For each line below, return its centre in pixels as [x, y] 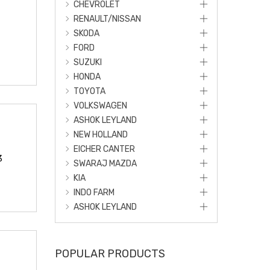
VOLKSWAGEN [100, 106]
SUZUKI [88, 63]
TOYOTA [89, 92]
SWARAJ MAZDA [105, 164]
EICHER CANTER [104, 149]
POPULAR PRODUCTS [110, 254]
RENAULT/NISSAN [107, 19]
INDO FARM [94, 193]
